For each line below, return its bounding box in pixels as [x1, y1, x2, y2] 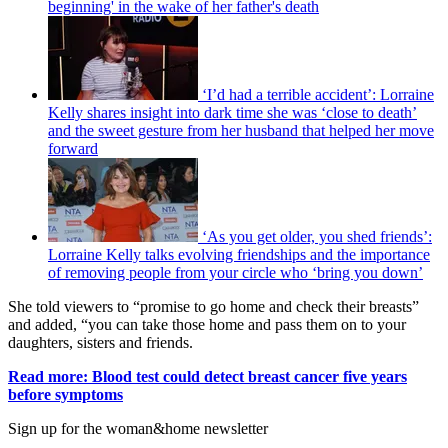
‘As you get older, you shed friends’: [202, 228, 432, 246]
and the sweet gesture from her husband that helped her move [48, 122, 434, 140]
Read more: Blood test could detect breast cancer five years [8, 368, 407, 386]
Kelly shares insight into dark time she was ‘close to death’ [48, 104, 417, 122]
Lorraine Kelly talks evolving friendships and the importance [48, 246, 430, 264]
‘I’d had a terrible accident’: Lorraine [202, 86, 434, 104]
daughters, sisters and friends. [8, 334, 193, 352]
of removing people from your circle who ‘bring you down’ [48, 264, 423, 282]
